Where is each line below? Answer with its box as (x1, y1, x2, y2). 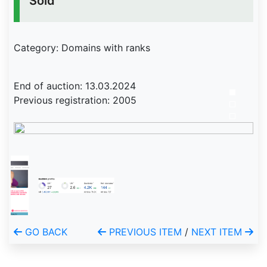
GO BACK (22, 226, 67, 238)
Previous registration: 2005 (14, 94, 136, 106)
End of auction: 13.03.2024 (14, 80, 136, 92)
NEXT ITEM (191, 226, 245, 238)
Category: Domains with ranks (14, 42, 150, 54)
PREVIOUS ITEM (106, 226, 182, 238)
